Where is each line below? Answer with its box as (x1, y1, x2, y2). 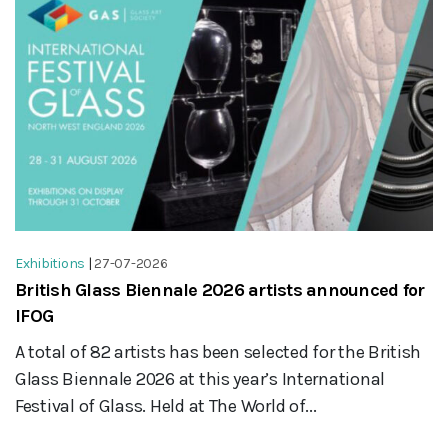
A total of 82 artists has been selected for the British (15, 340, 422, 363)
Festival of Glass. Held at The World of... (15, 394, 317, 417)
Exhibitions (15, 254, 86, 272)
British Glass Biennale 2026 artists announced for (15, 278, 425, 301)
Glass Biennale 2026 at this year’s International (15, 367, 386, 390)
